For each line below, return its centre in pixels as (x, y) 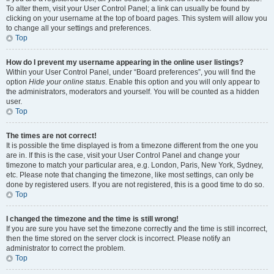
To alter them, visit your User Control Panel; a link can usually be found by (128, 9)
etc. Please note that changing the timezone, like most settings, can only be (130, 175)
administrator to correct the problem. (66, 248)
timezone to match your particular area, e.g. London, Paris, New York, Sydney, (135, 165)
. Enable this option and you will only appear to (183, 82)
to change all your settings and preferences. (79, 28)
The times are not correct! (51, 136)
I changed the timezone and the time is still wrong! (92, 219)
